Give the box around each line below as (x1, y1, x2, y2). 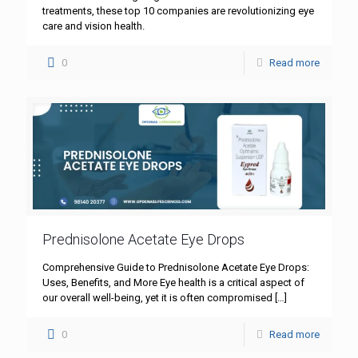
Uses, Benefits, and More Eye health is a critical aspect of (42, 276, 304, 289)
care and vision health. (42, 20, 145, 33)
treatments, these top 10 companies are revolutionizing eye (42, 5, 314, 18)
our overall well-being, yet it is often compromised (42, 292, 272, 304)
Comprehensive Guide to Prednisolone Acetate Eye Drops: (42, 261, 309, 274)
